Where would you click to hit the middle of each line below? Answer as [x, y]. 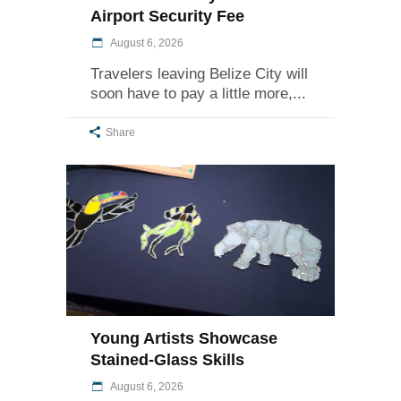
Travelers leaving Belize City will [199, 74]
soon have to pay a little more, [192, 94]
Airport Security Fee [167, 17]
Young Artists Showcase [184, 339]
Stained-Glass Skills [167, 360]
